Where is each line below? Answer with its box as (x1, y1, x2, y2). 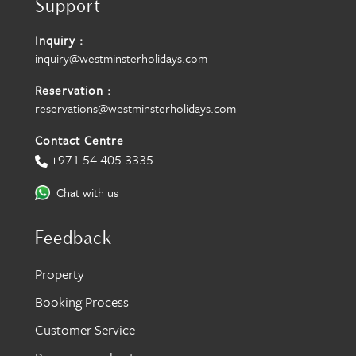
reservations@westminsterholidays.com (35, 99, 236, 118)
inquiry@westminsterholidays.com (35, 49, 207, 68)
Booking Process (35, 292, 129, 312)
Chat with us (56, 184, 118, 202)
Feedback (35, 230, 112, 250)
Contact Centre (35, 131, 124, 149)
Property (35, 264, 84, 284)
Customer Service (35, 319, 135, 340)
